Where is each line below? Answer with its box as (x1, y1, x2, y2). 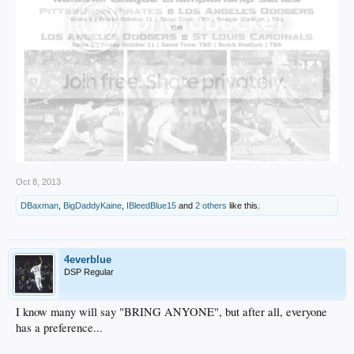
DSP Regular (64, 266, 114, 277)
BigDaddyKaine (63, 200, 122, 210)
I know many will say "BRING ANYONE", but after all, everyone (16, 303, 327, 319)
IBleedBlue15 (126, 200, 176, 210)
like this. (227, 200, 260, 210)
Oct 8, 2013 (16, 176, 61, 186)
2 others (195, 200, 227, 210)
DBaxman (21, 200, 58, 210)
